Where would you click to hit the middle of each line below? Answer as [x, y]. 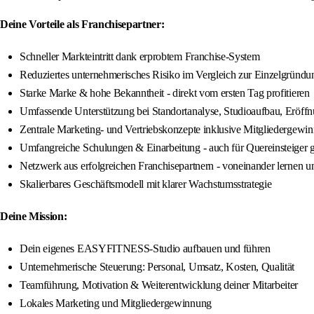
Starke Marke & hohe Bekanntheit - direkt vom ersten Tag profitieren [165, 93]
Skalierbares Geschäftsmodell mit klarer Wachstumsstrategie [146, 184]
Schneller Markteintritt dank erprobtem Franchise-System [140, 57]
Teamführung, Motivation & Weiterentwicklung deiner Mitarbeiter [159, 285]
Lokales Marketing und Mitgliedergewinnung [116, 303]
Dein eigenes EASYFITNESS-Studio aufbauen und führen [145, 249]
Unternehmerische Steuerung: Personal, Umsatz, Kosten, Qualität [157, 267]
